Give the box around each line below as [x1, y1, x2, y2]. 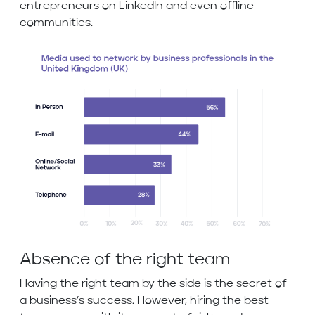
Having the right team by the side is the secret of [20, 278, 287, 290]
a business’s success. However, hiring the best [20, 295, 269, 307]
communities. [20, 18, 96, 30]
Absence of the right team [20, 252, 230, 269]
